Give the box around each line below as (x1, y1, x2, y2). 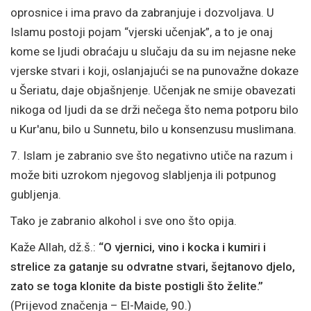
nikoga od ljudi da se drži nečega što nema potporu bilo (10, 103, 299, 117)
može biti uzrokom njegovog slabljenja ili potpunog (10, 168, 276, 182)
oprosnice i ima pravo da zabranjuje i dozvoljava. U (10, 6, 274, 19)
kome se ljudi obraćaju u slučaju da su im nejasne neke (10, 44, 296, 58)
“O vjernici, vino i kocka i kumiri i (99, 240, 266, 254)
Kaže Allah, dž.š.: (10, 240, 99, 254)
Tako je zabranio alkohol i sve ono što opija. (10, 214, 237, 228)
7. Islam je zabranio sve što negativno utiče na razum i (10, 149, 293, 162)
